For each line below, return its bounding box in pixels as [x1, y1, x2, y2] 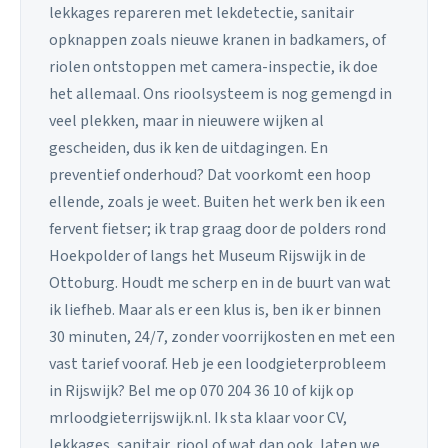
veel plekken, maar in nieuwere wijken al [49, 109, 324, 132]
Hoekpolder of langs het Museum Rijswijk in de [49, 244, 366, 267]
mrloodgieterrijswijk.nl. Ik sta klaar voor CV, [49, 406, 347, 429]
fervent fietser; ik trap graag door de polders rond [49, 217, 386, 240]
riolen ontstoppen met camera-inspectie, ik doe [49, 55, 378, 78]
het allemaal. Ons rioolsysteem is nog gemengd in [49, 82, 392, 105]
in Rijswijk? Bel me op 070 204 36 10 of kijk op [49, 379, 354, 402]
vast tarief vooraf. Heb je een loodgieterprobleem [49, 352, 386, 375]
